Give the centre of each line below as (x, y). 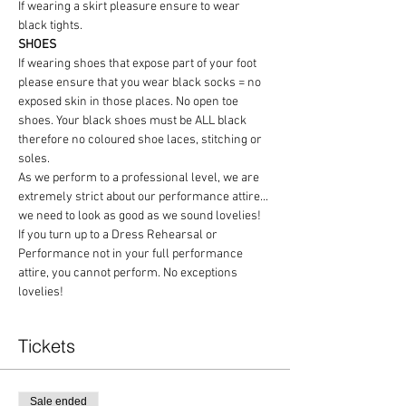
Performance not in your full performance (132, 255)
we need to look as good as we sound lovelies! (141, 217)
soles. (34, 159)
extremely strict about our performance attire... (145, 198)
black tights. (50, 26)
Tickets (47, 346)
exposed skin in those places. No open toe (130, 102)
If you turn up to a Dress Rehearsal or (119, 236)
